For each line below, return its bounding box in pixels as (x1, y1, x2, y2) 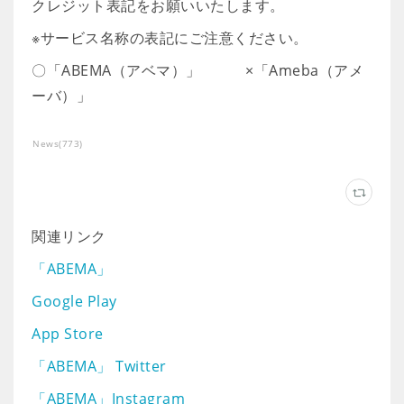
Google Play (32, 291, 117, 311)
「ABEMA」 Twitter (32, 356, 167, 376)
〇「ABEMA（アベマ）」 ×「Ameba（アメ (32, 60, 363, 80)
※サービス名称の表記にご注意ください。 (32, 28, 308, 48)
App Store (32, 324, 104, 344)
